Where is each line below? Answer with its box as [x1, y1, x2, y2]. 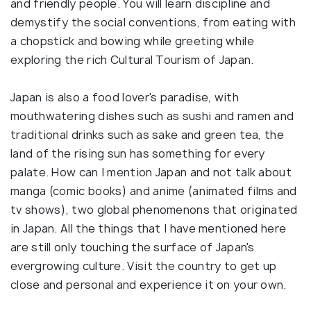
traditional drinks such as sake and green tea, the [10, 127, 284, 143]
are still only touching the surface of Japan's [10, 239, 255, 255]
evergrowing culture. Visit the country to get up [10, 258, 277, 274]
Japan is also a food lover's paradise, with [10, 90, 239, 106]
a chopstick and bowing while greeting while [10, 33, 254, 49]
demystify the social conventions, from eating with [10, 15, 296, 31]
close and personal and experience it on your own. [10, 277, 293, 293]
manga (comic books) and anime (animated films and [10, 183, 297, 199]
